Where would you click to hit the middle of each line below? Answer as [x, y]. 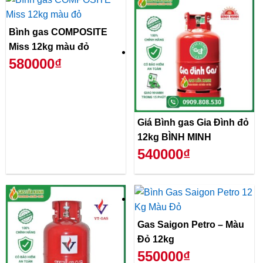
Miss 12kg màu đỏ [49, 47]
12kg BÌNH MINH [174, 137]
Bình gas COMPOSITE [58, 32]
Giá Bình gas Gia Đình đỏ [193, 123]
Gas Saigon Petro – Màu [191, 225]
